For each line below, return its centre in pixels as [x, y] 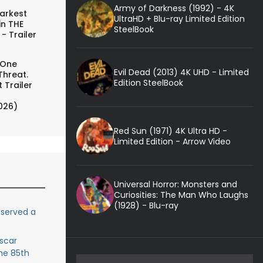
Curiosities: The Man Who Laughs [181, 195]
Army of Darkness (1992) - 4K [174, 8]
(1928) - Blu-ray [146, 205]
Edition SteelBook [148, 82]
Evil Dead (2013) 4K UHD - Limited [181, 72]
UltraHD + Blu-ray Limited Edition [179, 18]
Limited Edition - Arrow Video [172, 141]
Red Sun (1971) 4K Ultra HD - [170, 131]
